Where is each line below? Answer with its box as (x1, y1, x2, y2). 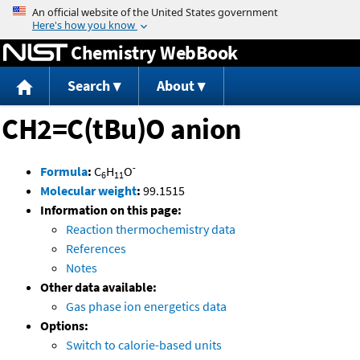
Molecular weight (40, 182, 137, 199)
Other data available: (40, 279, 157, 296)
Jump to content (135, 3, 225, 19)
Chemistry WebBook (71, 39, 238, 65)
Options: (40, 317, 88, 334)
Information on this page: (40, 202, 182, 219)
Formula (40, 163, 88, 180)
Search (67, 76, 110, 96)
